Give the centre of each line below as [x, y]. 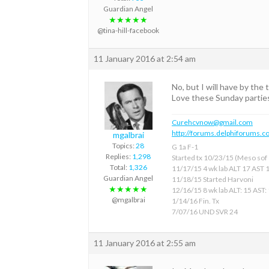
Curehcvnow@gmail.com [212, 122]
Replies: [119, 156]
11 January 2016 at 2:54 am [145, 58]
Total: [119, 167]
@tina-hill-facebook [128, 30]
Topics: [124, 145]
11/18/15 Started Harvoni [213, 180]
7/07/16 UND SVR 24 [205, 212]
